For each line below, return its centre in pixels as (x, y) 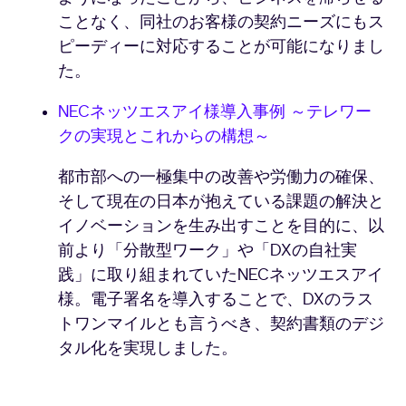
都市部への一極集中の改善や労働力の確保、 (221, 178)
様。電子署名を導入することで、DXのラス (216, 300)
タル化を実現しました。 (148, 349)
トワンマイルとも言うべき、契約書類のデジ (221, 324)
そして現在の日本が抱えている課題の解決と (221, 202)
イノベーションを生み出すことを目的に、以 (221, 227)
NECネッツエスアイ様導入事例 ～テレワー (215, 112)
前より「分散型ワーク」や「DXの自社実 (208, 251)
